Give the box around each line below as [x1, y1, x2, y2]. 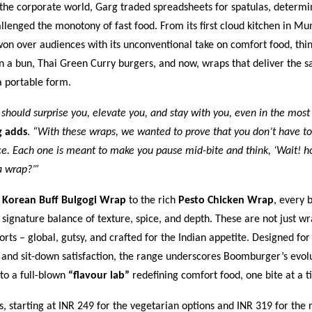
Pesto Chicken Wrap [178, 194, 274, 206]
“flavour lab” [68, 270, 130, 281]
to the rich [126, 194, 178, 206]
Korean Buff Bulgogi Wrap [2, 194, 126, 206]
